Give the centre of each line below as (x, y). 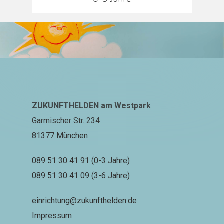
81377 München (60, 135)
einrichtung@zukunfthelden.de (84, 200)
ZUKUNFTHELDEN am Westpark (91, 105)
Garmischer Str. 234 (66, 120)
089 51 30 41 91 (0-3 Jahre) (81, 160)
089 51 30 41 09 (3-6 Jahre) (81, 175)
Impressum (52, 215)
